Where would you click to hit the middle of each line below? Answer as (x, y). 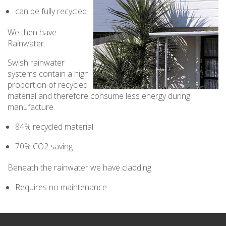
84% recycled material (54, 126)
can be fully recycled (51, 11)
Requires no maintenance (61, 187)
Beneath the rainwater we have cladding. (80, 167)
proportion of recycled (48, 84)
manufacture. (31, 107)
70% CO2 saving (44, 146)
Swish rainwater (36, 62)
